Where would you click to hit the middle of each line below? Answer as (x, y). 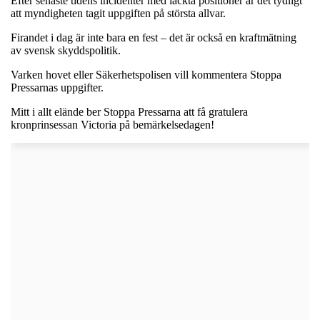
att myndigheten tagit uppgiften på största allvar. (118, 13)
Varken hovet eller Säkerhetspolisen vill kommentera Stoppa (146, 74)
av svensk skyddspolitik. (66, 50)
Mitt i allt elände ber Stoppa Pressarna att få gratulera (129, 111)
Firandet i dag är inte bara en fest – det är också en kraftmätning (154, 37)
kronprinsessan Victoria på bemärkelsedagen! (112, 124)
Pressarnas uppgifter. (57, 87)
